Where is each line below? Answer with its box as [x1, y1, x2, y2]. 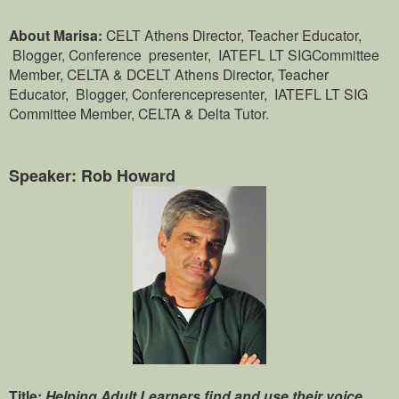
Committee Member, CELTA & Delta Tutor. [9, 103, 269, 124]
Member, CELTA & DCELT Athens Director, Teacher [9, 64, 329, 85]
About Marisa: [9, 25, 106, 46]
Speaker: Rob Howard [9, 164, 175, 188]
